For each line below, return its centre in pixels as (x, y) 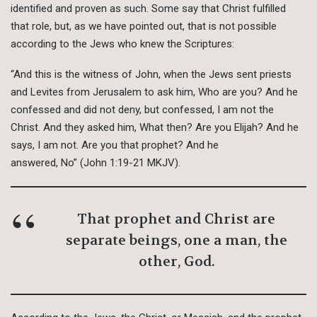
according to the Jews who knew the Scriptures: (122, 44)
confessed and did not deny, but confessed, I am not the (142, 110)
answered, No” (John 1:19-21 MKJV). (96, 163)
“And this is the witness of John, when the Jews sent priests (151, 75)
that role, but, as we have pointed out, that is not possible (144, 27)
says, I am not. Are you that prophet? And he (115, 145)
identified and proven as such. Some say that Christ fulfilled (148, 9)
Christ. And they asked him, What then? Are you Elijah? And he (155, 128)
